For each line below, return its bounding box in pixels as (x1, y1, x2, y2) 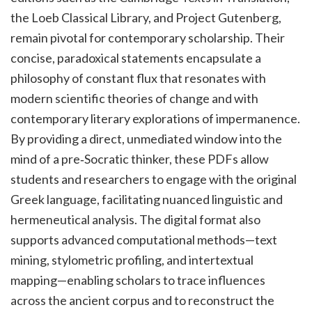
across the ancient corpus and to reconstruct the (10, 292, 274, 309)
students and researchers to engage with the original (10, 171, 297, 187)
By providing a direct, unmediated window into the (10, 131, 282, 147)
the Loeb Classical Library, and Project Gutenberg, (10, 10, 281, 26)
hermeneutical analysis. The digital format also (10, 212, 260, 228)
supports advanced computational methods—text (10, 232, 277, 248)
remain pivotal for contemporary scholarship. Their (10, 30, 285, 46)
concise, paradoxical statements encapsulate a (10, 50, 261, 66)
